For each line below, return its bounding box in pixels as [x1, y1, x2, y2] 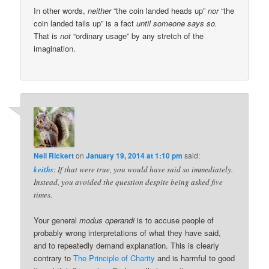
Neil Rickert [34, 150, 74, 161]
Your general [34, 214, 80, 226]
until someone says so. [136, 17, 218, 29]
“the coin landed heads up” [111, 5, 208, 17]
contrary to [34, 252, 74, 264]
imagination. [34, 43, 76, 55]
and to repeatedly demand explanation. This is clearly [34, 239, 220, 251]
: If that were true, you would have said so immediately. [53, 163, 234, 175]
